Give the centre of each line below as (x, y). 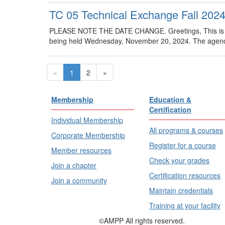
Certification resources (185, 176)
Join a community (79, 181)
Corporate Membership (88, 135)
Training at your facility (185, 206)
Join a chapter (74, 165)
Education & (170, 100)
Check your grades (179, 160)
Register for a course (183, 145)
